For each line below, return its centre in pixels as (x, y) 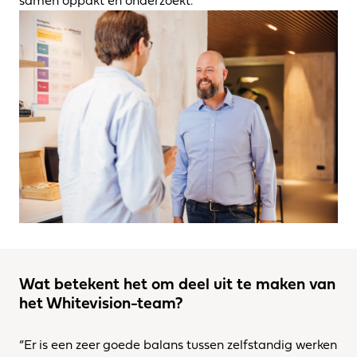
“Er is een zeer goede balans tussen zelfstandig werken (178, 344)
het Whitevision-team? (101, 302)
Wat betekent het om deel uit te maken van (177, 283)
